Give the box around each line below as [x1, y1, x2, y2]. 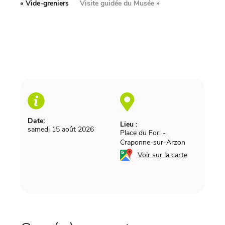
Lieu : [120, 120, 137, 130]
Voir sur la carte [137, 150, 187, 160]
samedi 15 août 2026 [27, 125, 94, 135]
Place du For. [120, 128, 161, 138]
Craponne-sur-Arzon [120, 138, 185, 148]
